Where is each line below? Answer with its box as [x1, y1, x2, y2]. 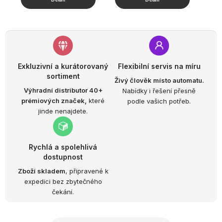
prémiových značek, [21, 97, 87, 105]
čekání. [52, 188, 74, 196]
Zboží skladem [17, 167, 65, 175]
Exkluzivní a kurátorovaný [18, 62, 108, 70]
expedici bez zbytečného [24, 177, 102, 185]
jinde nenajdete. [38, 107, 88, 115]
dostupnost [43, 153, 83, 161]
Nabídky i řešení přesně [122, 87, 196, 95]
